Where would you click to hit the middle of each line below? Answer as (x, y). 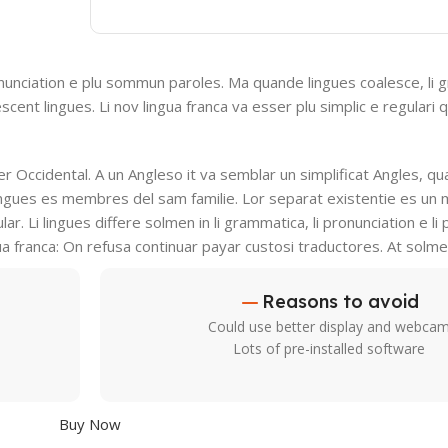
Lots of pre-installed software (328, 348)
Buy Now (89, 423)
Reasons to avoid (341, 301)
